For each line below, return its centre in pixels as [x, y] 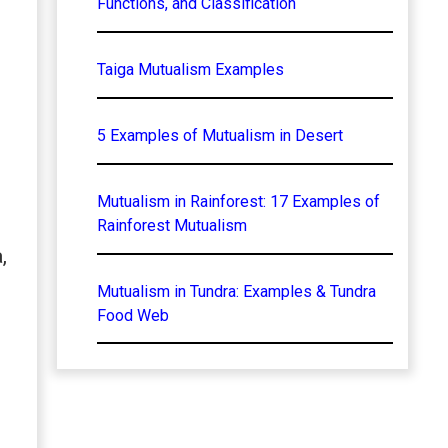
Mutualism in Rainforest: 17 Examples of [238, 201]
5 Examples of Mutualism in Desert [219, 135]
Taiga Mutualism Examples [190, 69]
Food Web [132, 315]
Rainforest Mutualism [171, 225]
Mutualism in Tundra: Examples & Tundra [236, 291]
